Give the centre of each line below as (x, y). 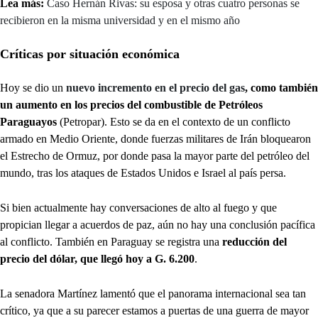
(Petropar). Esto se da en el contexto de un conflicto (174, 122)
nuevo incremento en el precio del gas (155, 88)
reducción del (254, 242)
